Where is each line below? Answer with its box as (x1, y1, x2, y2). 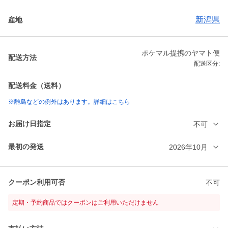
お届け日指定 (8, 120, 51, 128)
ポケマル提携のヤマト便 (141, 49, 220, 58)
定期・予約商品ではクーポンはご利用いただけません (12, 199, 159, 207)
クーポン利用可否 (8, 178, 65, 187)
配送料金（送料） (8, 81, 65, 90)
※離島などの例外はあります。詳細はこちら (8, 98, 130, 106)
